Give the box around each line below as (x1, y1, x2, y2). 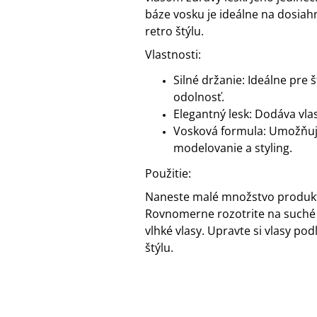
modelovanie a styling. (173, 140, 292, 156)
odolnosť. (173, 89, 224, 105)
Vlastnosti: (144, 47, 201, 63)
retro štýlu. (144, 23, 204, 40)
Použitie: (144, 166, 191, 182)
